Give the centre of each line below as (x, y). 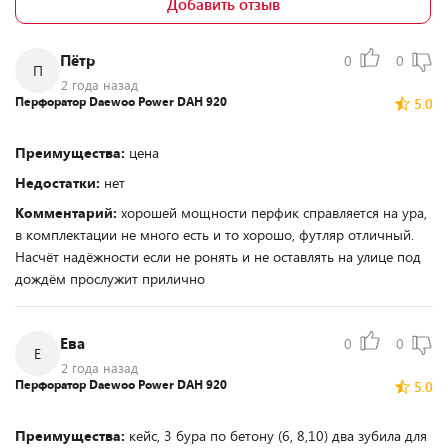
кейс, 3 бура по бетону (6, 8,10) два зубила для (278, 435)
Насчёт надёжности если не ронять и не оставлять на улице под (218, 256)
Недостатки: (59, 182)
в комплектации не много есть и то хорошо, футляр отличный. (214, 234)
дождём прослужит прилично (110, 278)
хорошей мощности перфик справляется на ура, (274, 212)
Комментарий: (68, 212)
